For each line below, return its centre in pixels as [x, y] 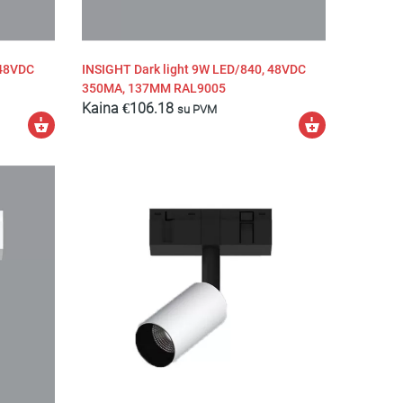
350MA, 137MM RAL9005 [153, 88]
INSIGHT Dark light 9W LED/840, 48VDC [193, 69]
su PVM [197, 108]
